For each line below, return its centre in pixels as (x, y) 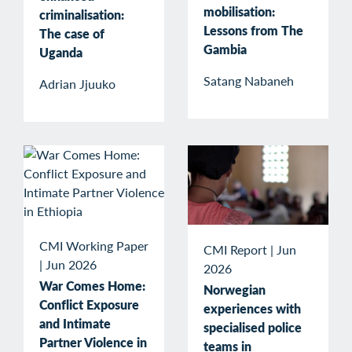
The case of (72, 34)
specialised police (253, 327)
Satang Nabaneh (249, 81)
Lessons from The (253, 31)
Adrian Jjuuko (77, 84)
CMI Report (235, 249)
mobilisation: (239, 12)
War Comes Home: (92, 286)
